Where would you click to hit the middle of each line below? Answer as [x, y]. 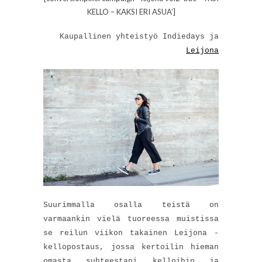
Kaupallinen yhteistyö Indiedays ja [139, 37]
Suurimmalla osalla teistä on [131, 205]
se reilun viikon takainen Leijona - [131, 233]
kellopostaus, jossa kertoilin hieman [131, 247]
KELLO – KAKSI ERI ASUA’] [131, 12]
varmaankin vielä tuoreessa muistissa [131, 219]
